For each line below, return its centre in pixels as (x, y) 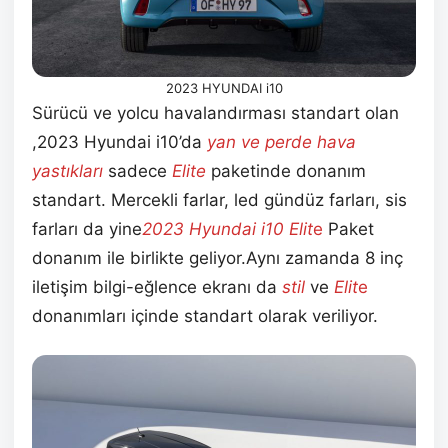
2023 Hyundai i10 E (220, 229)
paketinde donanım (288, 171)
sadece (140, 171)
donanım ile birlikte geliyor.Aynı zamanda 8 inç (217, 258)
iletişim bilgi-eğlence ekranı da (157, 287)
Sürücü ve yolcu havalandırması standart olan (215, 113)
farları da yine (87, 229)
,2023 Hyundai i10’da (117, 142)
